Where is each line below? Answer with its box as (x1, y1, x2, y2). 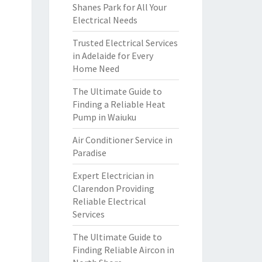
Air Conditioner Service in (72, 134, 173, 146)
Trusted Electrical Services (72, 37, 178, 49)
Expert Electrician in (72, 170, 154, 181)
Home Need (72, 63, 119, 74)
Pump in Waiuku (72, 111, 136, 123)
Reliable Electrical (72, 195, 146, 207)
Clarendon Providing (72, 182, 154, 194)
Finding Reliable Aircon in (72, 244, 174, 256)
